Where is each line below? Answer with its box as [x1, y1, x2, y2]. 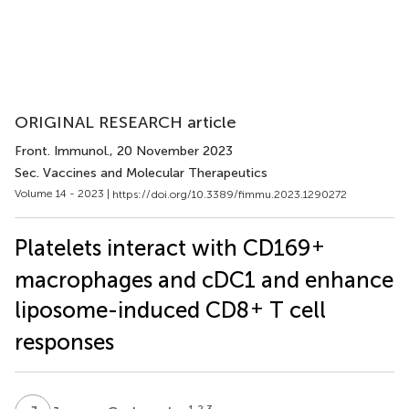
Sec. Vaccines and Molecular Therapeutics [15, 165, 267, 181]
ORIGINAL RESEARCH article [15, 112, 236, 132]
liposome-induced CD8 [15, 296, 249, 323]
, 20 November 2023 [110, 143, 233, 159]
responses [15, 328, 114, 355]
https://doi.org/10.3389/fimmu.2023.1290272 [112, 187, 347, 201]
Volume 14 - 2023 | [15, 187, 112, 200]
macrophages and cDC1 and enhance [15, 266, 393, 293]
